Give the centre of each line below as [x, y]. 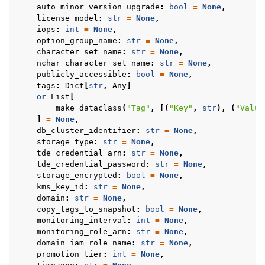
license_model [67, 18]
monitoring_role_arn [82, 232]
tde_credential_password [91, 164]
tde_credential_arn [79, 153]
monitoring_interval [82, 220]
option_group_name [77, 41]
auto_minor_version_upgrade [98, 7]
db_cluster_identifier [86, 130]
